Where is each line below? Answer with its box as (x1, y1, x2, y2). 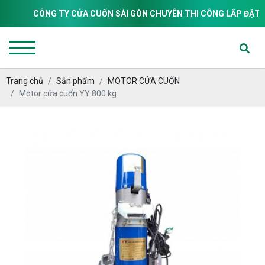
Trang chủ (6, 76, 43, 86)
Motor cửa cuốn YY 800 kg (19, 89, 117, 98)
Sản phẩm (56, 76, 95, 86)
